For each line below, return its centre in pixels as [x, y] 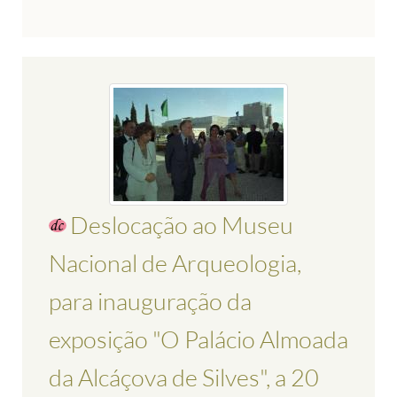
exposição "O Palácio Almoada [198, 339]
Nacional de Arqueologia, [175, 263]
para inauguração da [150, 301]
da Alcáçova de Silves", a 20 [184, 378]
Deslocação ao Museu [182, 225]
